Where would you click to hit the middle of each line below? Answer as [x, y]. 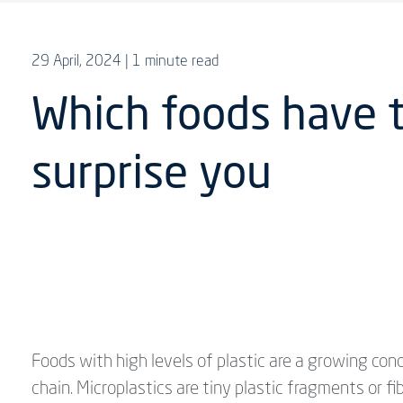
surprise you [152, 177]
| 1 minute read [172, 62]
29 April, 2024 [76, 62]
